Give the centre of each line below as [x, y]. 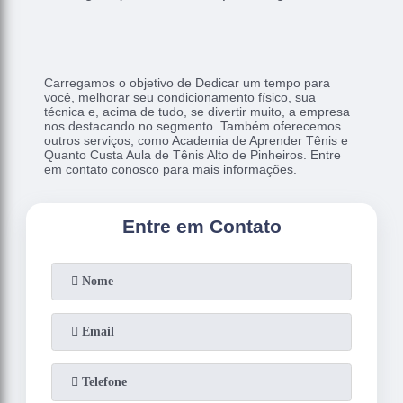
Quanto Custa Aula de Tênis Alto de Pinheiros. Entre [193, 154]
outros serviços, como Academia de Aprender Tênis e [197, 140]
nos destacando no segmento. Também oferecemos [193, 125]
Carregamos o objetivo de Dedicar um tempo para [188, 82]
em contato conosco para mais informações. [171, 169]
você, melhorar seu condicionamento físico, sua [180, 97]
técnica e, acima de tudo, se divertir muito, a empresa [197, 111]
